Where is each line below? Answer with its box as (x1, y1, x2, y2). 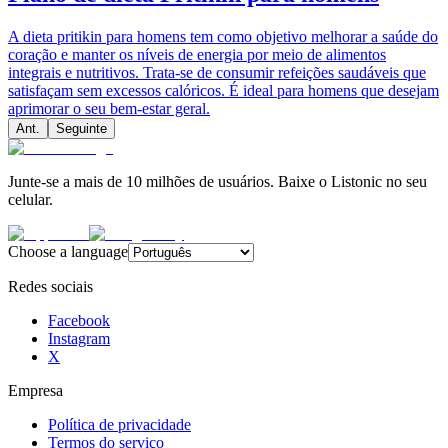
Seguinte (56, 120, 107, 136)
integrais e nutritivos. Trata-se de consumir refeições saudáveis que (8, 63, 426, 81)
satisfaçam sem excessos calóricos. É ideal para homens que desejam (8, 81, 439, 99)
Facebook (48, 311, 110, 329)
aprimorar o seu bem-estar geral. (8, 99, 210, 117)
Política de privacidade (48, 415, 191, 433)
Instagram (48, 329, 110, 347)
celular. (8, 190, 53, 208)
